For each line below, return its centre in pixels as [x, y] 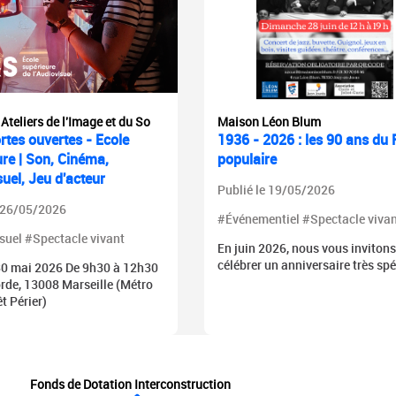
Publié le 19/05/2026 [276, 189]
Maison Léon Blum [269, 121]
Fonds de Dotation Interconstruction [130, 385]
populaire [247, 159]
